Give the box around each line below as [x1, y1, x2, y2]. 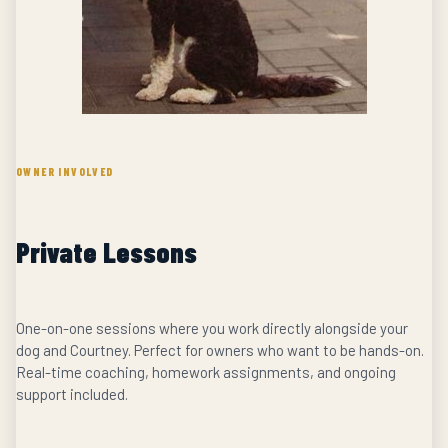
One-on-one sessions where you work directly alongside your [16, 319, 408, 338]
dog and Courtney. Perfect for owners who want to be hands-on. [16, 341, 424, 360]
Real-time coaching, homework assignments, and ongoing [16, 363, 396, 382]
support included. [16, 385, 128, 404]
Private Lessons [16, 235, 197, 270]
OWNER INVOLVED [16, 165, 114, 179]
